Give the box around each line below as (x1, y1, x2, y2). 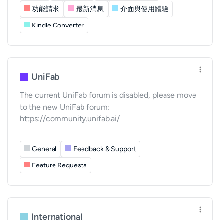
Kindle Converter (32, 21, 84, 29)
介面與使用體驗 (120, 5, 168, 13)
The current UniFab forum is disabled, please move (20, 90, 196, 100)
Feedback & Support (73, 145, 136, 153)
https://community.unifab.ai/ (20, 114, 120, 123)
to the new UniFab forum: (20, 102, 110, 111)
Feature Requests (32, 161, 87, 169)
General (32, 145, 56, 153)
